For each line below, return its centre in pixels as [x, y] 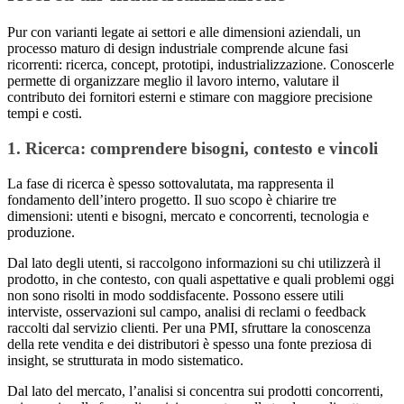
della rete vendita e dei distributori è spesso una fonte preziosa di [189, 344]
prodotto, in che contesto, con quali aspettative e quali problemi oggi [201, 279]
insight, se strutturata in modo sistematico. [125, 360]
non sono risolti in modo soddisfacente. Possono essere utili [175, 295]
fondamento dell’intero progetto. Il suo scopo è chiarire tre [172, 199]
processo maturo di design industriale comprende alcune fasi [178, 49]
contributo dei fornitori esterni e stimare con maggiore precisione [190, 97]
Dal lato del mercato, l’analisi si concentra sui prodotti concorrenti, [195, 390]
